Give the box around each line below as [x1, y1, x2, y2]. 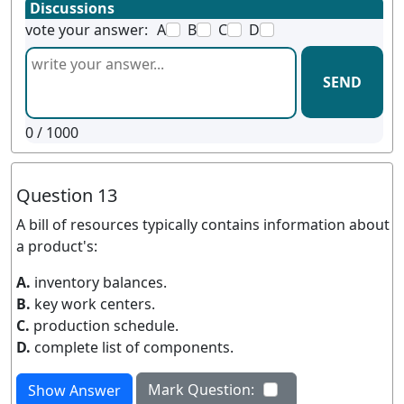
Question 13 [16, 183, 117, 207]
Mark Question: [148, 380, 254, 399]
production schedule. [33, 316, 179, 335]
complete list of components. [34, 337, 234, 357]
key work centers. [34, 294, 155, 314]
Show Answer [28, 381, 121, 400]
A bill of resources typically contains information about [16, 215, 390, 234]
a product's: [16, 236, 97, 256]
